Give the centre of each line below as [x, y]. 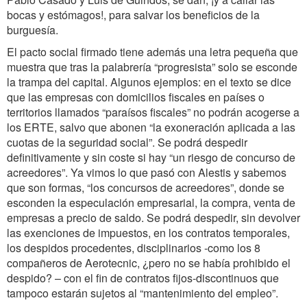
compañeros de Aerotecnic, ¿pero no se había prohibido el [149, 263]
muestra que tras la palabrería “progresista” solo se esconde [152, 67]
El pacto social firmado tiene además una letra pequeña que [152, 52]
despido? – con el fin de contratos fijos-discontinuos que [143, 278]
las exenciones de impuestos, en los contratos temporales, [148, 233]
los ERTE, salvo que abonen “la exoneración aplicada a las [151, 127]
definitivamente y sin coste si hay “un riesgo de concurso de [151, 157]
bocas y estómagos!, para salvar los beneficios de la [133, 15]
